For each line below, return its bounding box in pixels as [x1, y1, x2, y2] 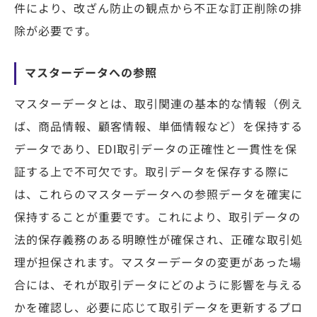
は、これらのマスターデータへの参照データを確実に [14, 188, 303, 202]
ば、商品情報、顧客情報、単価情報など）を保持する [14, 120, 303, 134]
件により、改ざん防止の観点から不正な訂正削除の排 [14, 1, 302, 16]
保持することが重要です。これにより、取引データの [14, 210, 301, 224]
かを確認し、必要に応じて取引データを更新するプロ [14, 301, 303, 315]
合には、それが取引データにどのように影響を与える [14, 278, 303, 292]
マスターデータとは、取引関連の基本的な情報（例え [14, 97, 303, 111]
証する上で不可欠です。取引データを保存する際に [14, 165, 289, 179]
